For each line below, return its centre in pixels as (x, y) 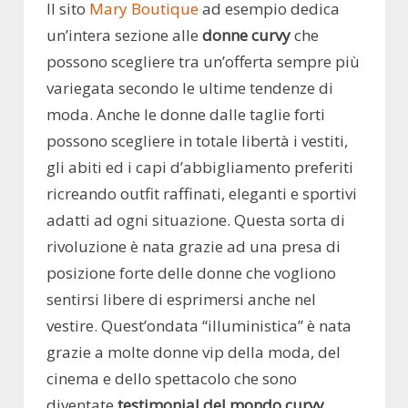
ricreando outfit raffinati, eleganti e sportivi (202, 194)
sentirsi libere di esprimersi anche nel (181, 300)
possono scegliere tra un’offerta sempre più (203, 62)
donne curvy (246, 36)
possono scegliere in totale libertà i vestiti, (197, 141)
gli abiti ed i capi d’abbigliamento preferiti (200, 168)
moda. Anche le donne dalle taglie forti (186, 115)
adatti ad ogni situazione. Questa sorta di (196, 220)
